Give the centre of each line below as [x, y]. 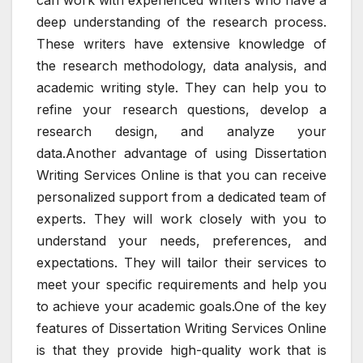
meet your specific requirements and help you [181, 284]
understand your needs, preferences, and [181, 240]
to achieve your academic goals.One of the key [181, 306]
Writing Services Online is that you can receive [181, 175]
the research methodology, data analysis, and [181, 65]
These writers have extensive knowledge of [181, 43]
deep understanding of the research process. [181, 21]
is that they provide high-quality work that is [181, 350]
